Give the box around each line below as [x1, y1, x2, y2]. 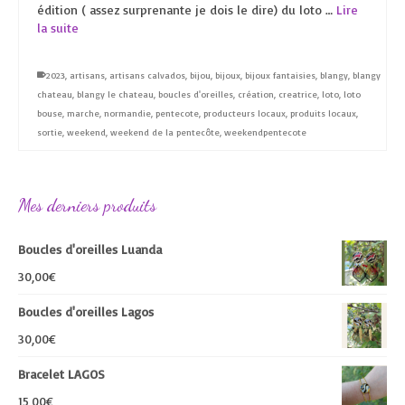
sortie [37, 127, 62, 137]
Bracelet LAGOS [18, 366, 105, 381]
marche [67, 108, 99, 118]
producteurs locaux [203, 108, 286, 118]
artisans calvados [109, 70, 185, 80]
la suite [37, 20, 79, 35]
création [238, 89, 274, 99]
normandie [104, 108, 151, 118]
